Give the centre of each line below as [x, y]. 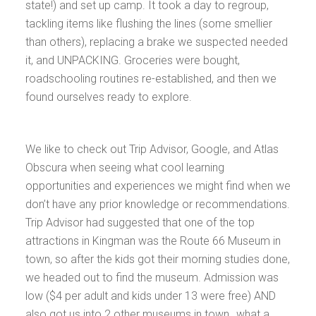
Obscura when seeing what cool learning [125, 168]
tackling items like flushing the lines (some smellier [149, 24]
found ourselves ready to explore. [109, 97]
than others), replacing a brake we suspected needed [157, 42]
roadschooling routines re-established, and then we [151, 79]
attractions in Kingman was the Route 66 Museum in [153, 241]
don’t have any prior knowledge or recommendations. [158, 204]
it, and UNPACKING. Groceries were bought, [133, 60]
